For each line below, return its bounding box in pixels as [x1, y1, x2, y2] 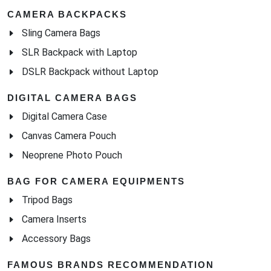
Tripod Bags [22, 194, 73, 206]
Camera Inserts [22, 214, 87, 226]
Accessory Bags [22, 233, 91, 245]
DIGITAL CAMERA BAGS [7, 93, 137, 103]
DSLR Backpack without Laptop [22, 66, 158, 78]
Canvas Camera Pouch [22, 130, 116, 142]
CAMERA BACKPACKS [7, 9, 127, 20]
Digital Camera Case [22, 111, 107, 123]
